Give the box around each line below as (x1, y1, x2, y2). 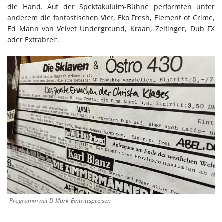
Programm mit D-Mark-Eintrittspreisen (9, 196, 111, 205)
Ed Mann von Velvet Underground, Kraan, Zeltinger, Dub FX (7, 24, 215, 34)
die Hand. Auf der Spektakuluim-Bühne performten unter (7, 2, 215, 12)
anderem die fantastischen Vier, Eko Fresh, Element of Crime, (7, 13, 215, 23)
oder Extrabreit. (7, 35, 59, 45)
